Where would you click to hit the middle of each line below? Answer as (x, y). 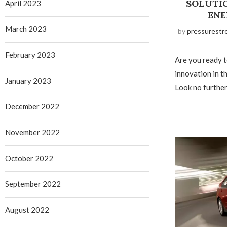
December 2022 (32, 106)
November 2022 (32, 132)
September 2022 (33, 184)
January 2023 (28, 81)
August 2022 (27, 210)
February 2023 (30, 55)
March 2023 (26, 29)
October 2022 (29, 158)
